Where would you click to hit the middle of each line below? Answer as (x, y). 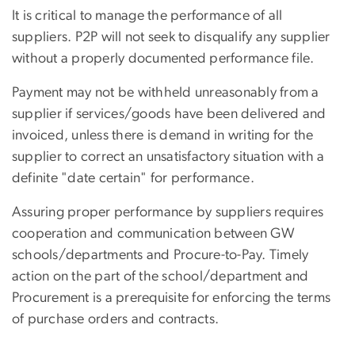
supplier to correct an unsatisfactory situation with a (168, 157)
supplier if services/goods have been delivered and (169, 114)
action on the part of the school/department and (160, 276)
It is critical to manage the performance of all (147, 15)
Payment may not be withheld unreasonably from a (166, 92)
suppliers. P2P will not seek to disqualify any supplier (171, 37)
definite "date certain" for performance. (133, 178)
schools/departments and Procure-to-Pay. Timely (160, 255)
